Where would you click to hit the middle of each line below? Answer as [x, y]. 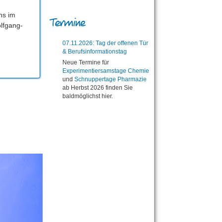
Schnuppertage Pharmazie [111, 79]
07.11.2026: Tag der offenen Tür [105, 43]
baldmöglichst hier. [88, 96]
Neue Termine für [86, 62]
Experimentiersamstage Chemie [106, 71]
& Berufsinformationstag [95, 51]
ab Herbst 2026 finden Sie [98, 87]
